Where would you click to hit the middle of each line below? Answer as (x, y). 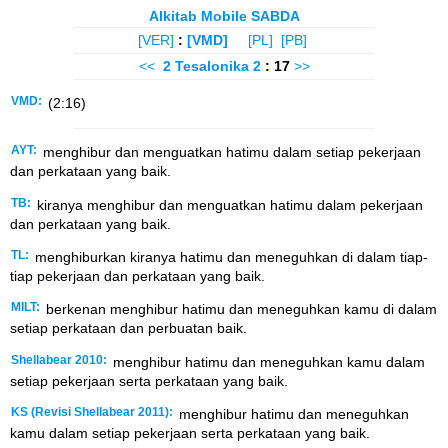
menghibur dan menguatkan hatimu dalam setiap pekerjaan (230, 152)
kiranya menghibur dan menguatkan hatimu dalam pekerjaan (228, 204)
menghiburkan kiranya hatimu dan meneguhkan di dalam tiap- (229, 256)
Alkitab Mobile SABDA (224, 16)
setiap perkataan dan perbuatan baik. (128, 328)
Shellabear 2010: (59, 359)
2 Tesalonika (205, 66)
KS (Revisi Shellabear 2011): (92, 412)
